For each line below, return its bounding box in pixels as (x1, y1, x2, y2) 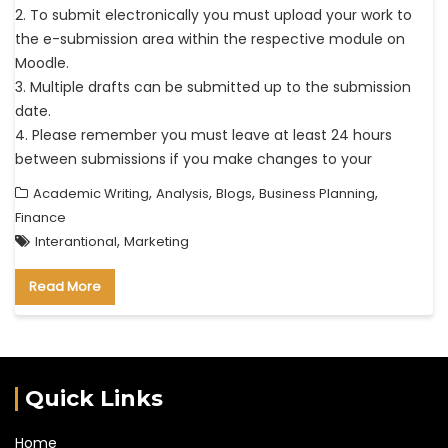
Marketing (124, 231, 189, 251)
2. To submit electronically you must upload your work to (15, 4, 412, 25)
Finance (15, 207, 66, 227)
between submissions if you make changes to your (15, 148, 372, 169)
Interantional (35, 231, 117, 251)
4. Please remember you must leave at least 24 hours (15, 124, 392, 145)
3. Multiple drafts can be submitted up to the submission (15, 76, 411, 97)
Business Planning (259, 183, 375, 203)
